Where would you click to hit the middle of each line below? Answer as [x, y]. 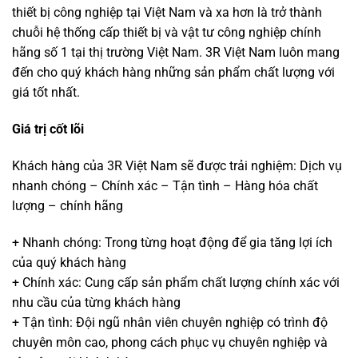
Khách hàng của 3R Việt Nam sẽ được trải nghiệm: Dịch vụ [177, 165]
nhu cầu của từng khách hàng [96, 302]
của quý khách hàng [69, 262]
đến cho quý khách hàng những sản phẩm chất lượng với [173, 73]
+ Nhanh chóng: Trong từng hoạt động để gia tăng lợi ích [172, 242]
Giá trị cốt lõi [48, 129]
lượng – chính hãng [68, 205]
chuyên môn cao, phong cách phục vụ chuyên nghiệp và [170, 342]
